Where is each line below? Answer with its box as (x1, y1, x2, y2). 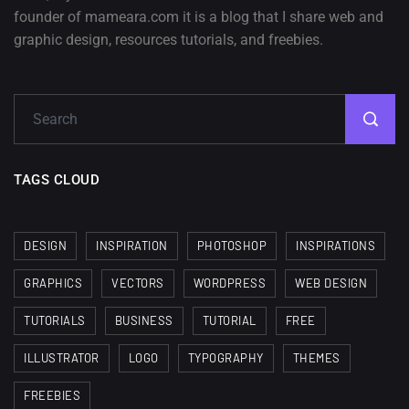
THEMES (292, 350, 341, 365)
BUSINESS (114, 312, 173, 328)
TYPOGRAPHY (187, 350, 264, 365)
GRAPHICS (24, 275, 82, 290)
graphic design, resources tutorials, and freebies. (14, 30, 323, 48)
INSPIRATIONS (296, 237, 375, 253)
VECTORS (111, 275, 164, 290)
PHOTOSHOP (196, 237, 267, 253)
